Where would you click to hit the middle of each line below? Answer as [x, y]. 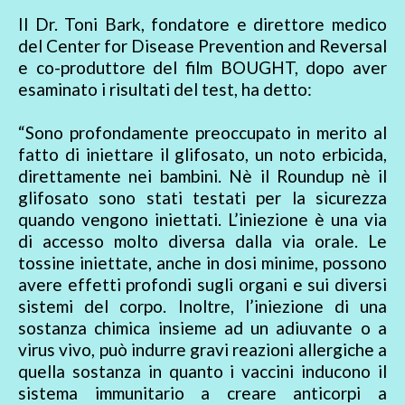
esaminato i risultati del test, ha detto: [165, 89]
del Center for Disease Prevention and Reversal [202, 46]
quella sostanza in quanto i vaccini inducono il [202, 372]
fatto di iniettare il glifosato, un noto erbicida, [202, 155]
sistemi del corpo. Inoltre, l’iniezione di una [202, 306]
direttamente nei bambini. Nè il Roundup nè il [202, 176]
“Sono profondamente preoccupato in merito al [202, 133]
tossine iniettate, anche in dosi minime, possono [202, 263]
